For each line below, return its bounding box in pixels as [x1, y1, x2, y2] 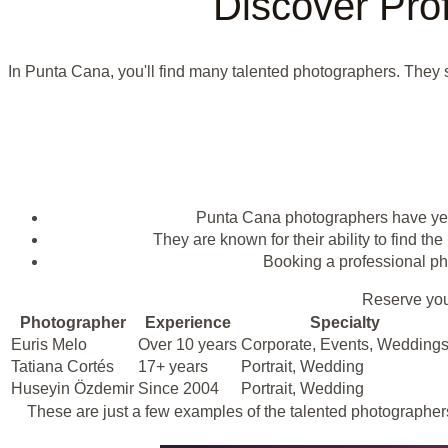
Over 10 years [138, 336, 237, 354]
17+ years [138, 358, 208, 376]
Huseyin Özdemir [11, 380, 134, 398]
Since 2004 [138, 380, 219, 398]
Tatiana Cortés [11, 358, 114, 376]
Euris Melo [11, 336, 87, 354]
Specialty [310, 314, 380, 332]
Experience [144, 314, 231, 332]
